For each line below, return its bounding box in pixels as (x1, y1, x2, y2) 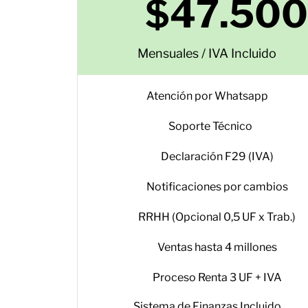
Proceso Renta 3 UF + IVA (152, 271, 282, 284)
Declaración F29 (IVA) (160, 150, 274, 163)
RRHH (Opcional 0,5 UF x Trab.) (138, 210, 296, 223)
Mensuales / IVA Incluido (137, 46, 277, 60)
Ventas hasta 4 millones (157, 241, 277, 254)
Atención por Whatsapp (146, 89, 268, 102)
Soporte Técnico (168, 120, 253, 133)
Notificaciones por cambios (146, 180, 288, 193)
